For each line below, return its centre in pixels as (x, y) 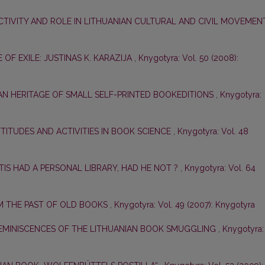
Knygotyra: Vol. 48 (213, 132)
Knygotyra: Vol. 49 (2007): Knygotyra (185, 205)
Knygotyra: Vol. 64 (220, 168)
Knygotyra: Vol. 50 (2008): (188, 58)
